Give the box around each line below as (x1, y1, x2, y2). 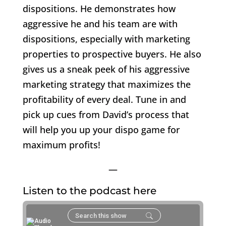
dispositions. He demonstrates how (22, 2, 176, 15)
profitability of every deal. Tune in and (22, 93, 186, 105)
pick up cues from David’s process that (22, 108, 189, 121)
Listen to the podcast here (22, 184, 156, 197)
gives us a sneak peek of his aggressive (22, 63, 190, 75)
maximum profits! (22, 138, 100, 151)
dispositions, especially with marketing (22, 32, 190, 45)
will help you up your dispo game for (22, 123, 180, 136)
